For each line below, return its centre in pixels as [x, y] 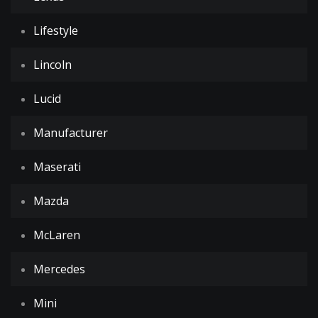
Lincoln [53, 65]
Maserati [57, 167]
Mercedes [59, 269]
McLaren [57, 235]
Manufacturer [71, 133]
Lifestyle [56, 31]
